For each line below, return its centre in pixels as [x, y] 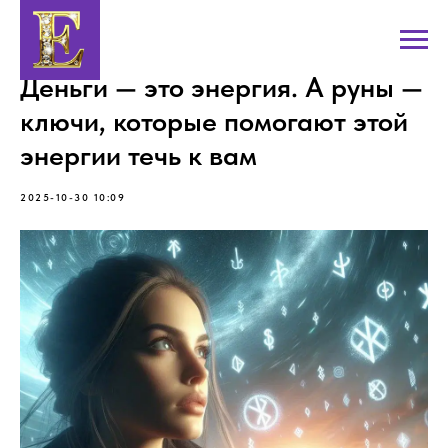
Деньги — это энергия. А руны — [221, 87]
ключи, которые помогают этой [214, 121]
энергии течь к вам [138, 155]
